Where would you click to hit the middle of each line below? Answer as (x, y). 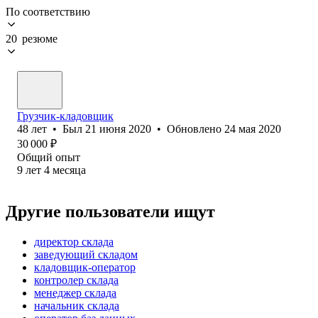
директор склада (74, 241)
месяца (69, 170)
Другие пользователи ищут (110, 211)
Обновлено (196, 128)
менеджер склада (75, 292)
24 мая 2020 (253, 128)
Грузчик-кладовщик (65, 116)
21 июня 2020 (118, 128)
